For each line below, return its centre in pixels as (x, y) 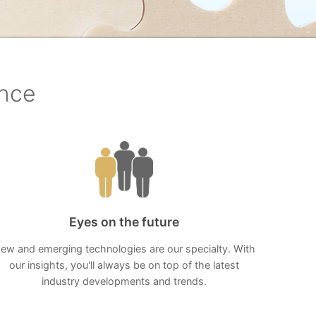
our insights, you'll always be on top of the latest (124, 265)
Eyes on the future (124, 222)
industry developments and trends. (124, 281)
